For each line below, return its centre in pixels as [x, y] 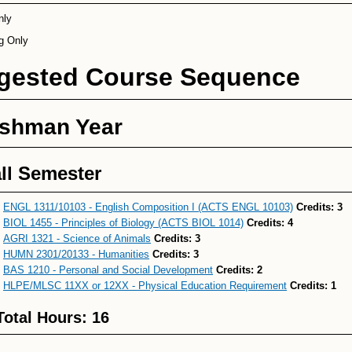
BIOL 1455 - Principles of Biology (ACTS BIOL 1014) [123, 223]
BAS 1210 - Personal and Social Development [108, 270]
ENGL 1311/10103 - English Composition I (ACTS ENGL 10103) [148, 207]
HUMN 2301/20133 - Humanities [76, 254]
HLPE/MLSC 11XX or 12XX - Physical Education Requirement [145, 286]
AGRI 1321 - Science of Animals [77, 238]
